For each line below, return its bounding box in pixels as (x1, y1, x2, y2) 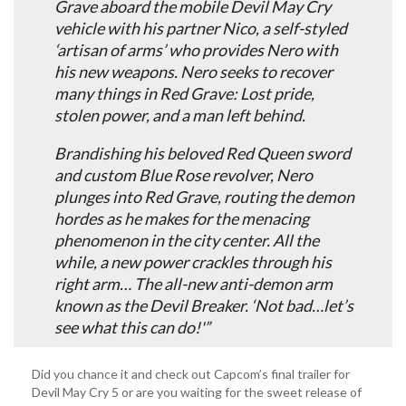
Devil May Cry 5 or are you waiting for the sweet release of (32, 383, 362, 400)
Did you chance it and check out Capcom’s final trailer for (32, 365, 350, 382)
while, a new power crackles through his (54, 251, 332, 272)
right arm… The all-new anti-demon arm (54, 273, 333, 294)
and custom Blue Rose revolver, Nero (54, 164, 313, 185)
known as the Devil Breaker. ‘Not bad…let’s (54, 295, 353, 315)
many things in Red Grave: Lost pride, (54, 82, 314, 103)
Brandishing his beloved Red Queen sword (54, 142, 351, 163)
